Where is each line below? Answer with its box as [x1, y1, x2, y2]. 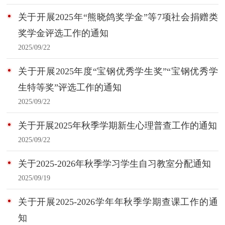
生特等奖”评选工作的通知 [18, 82, 122, 92]
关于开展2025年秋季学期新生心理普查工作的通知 [18, 120, 217, 131]
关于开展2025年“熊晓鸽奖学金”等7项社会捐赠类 [18, 12, 218, 23]
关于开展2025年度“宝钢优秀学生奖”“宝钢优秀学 [18, 66, 218, 76]
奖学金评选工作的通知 [18, 28, 108, 39]
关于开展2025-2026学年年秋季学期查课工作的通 [18, 196, 218, 207]
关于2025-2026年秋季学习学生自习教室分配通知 [18, 158, 211, 169]
